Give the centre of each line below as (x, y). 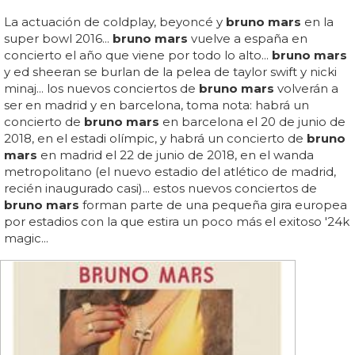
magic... (26, 238)
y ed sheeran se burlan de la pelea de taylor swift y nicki (170, 71)
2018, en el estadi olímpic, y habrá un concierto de (155, 138)
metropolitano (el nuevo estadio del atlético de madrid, (170, 171)
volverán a (306, 88)
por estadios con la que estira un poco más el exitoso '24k (177, 221)
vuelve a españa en (248, 38)
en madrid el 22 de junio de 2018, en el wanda (176, 155)
